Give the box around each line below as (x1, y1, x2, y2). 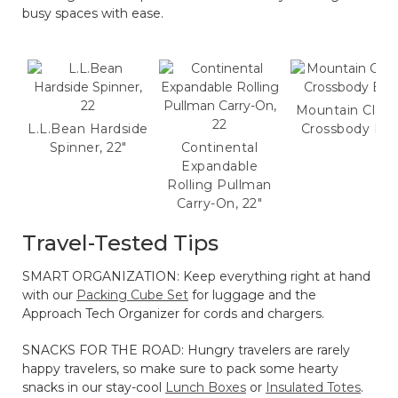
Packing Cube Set (76, 286, 188, 303)
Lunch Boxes (165, 378, 246, 395)
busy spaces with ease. (22, 4, 163, 21)
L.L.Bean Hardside (28, 120, 148, 137)
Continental (180, 139, 259, 155)
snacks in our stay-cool (22, 378, 165, 395)
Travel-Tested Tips (22, 229, 219, 256)
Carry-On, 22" (176, 195, 263, 211)
